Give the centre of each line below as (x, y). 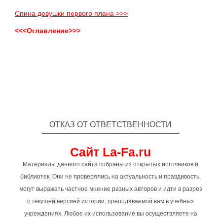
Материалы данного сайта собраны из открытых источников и (110, 164)
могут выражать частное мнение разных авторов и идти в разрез (110, 189)
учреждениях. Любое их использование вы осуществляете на (110, 214)
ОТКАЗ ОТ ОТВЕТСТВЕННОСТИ (110, 125)
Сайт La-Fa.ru (110, 152)
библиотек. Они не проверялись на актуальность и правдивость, (110, 177)
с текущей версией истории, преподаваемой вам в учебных (110, 201)
